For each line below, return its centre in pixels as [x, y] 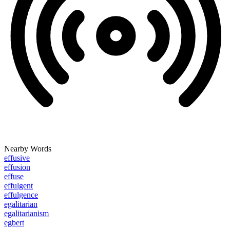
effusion [17, 167]
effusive [17, 158]
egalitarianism [26, 214]
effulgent [18, 186]
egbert [14, 223]
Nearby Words [28, 149]
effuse [14, 177]
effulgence [21, 195]
